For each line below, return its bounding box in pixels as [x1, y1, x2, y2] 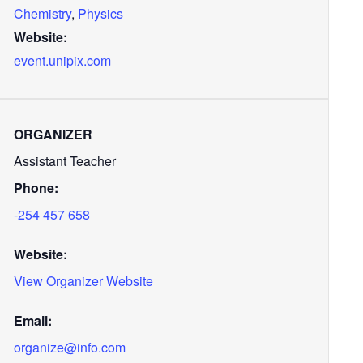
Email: [14, 311, 52, 330]
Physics [78, 4, 123, 23]
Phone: [14, 178, 58, 197]
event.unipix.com [14, 51, 111, 70]
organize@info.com [14, 338, 126, 357]
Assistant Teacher [14, 152, 116, 170]
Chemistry [14, 4, 71, 23]
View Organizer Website [14, 271, 153, 290]
